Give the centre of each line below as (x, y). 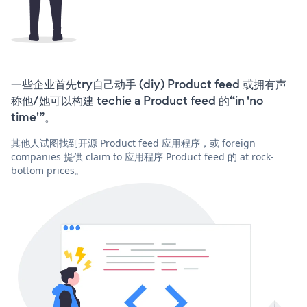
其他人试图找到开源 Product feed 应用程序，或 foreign (133, 143)
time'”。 (33, 118)
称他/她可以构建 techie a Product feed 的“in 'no (137, 101)
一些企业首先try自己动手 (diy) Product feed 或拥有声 (149, 85)
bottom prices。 (48, 171)
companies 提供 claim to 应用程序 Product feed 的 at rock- (143, 157)
